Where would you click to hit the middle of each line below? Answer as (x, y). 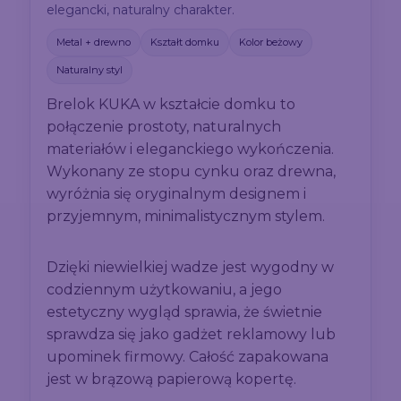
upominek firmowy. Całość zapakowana (188, 357)
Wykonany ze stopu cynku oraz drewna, (192, 172)
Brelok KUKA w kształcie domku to (171, 105)
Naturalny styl (90, 70)
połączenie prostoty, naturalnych (164, 127)
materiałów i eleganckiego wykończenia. (191, 149)
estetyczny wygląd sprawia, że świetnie (185, 312)
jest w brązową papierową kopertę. (172, 380)
